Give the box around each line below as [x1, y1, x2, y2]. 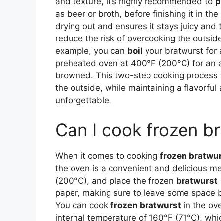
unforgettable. [55, 95, 111, 106]
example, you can [55, 46, 127, 56]
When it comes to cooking [55, 150, 160, 161]
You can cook [55, 200, 110, 210]
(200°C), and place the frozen [55, 175, 176, 185]
